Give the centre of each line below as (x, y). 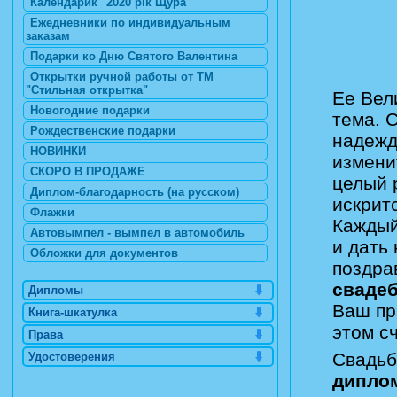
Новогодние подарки (90, 110)
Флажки (52, 212)
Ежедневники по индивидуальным (130, 23)
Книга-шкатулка (73, 312)
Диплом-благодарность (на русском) (135, 192)
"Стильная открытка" (87, 90)
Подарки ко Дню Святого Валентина (134, 56)
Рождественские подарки (103, 131)
